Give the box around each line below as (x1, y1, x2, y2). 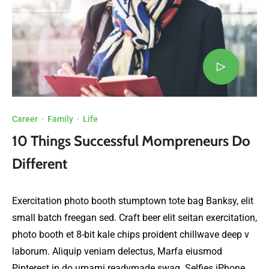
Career (12, 113, 38, 124)
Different (12, 154, 67, 172)
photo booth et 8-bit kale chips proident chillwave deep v (12, 228, 249, 240)
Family (47, 113, 73, 124)
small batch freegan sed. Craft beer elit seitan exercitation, (12, 211, 257, 223)
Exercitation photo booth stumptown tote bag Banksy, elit (12, 195, 253, 207)
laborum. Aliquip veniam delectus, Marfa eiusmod (12, 245, 222, 257)
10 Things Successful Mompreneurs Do (12, 131, 250, 150)
